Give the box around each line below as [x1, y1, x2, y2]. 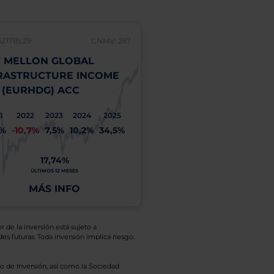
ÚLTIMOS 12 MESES [31, 168, 78, 174]
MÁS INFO [29, 183, 80, 194]
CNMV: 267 [91, 36, 131, 45]
